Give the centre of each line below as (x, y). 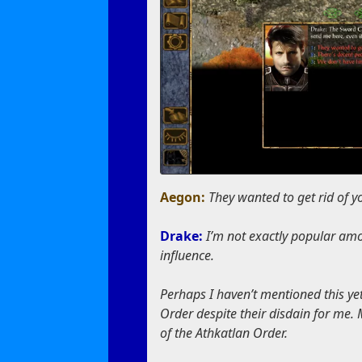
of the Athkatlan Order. (224, 333)
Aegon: (185, 198)
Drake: (183, 236)
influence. (187, 256)
